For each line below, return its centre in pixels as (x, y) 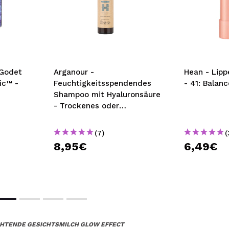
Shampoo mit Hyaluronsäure (107, 95)
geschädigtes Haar (89, 117)
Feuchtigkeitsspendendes (102, 84)
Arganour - (74, 72)
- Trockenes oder (86, 106)
